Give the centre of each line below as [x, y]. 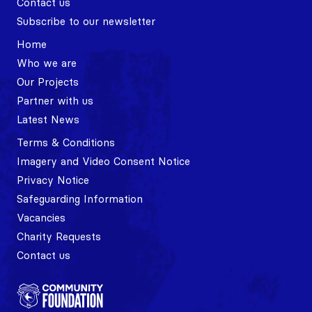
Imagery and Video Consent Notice [103, 161]
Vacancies [41, 217]
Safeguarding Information [80, 198]
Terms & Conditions [66, 142]
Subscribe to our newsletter [86, 21]
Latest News [48, 119]
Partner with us [55, 100]
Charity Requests [59, 236]
